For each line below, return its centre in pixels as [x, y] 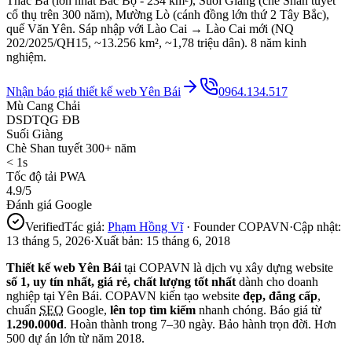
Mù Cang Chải [43, 105]
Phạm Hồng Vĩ [145, 226]
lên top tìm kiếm [153, 310]
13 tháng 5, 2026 [48, 240]
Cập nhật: [317, 226]
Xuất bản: [119, 240]
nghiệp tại [32, 295]
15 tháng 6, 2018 [188, 240]
